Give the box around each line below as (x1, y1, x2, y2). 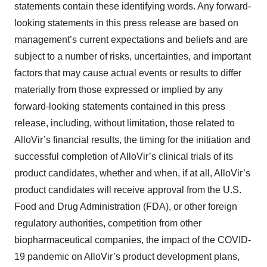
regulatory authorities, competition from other (14, 218, 201, 229)
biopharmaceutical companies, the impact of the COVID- (14, 235, 251, 246)
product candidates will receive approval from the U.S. (14, 185, 241, 195)
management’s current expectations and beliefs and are (14, 35, 248, 45)
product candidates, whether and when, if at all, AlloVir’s (14, 168, 250, 179)
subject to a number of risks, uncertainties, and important (14, 51, 251, 62)
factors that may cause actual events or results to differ (14, 68, 241, 79)
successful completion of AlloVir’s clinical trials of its (14, 151, 233, 162)
